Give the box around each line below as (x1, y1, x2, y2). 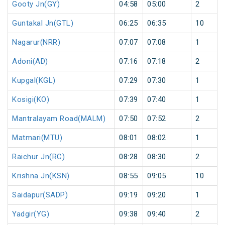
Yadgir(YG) (12, 209, 49, 219)
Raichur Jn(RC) (12, 152, 65, 162)
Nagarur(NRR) (12, 38, 60, 47)
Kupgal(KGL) (12, 76, 56, 85)
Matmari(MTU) (12, 133, 62, 143)
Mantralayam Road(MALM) (12, 114, 105, 124)
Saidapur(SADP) (12, 190, 68, 200)
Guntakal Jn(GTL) (12, 19, 73, 28)
